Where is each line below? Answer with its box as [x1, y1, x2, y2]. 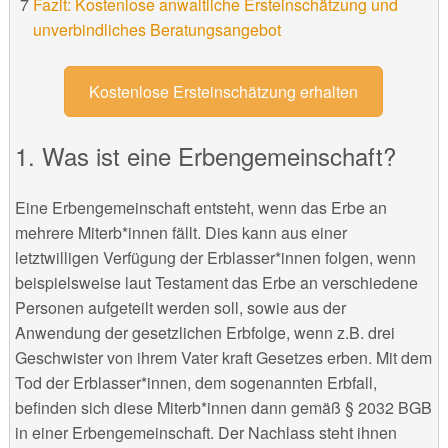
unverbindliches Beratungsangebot [32, 18, 281, 42]
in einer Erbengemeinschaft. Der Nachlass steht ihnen [14, 420, 397, 444]
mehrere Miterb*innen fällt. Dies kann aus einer [14, 220, 347, 244]
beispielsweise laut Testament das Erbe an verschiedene [14, 270, 418, 294]
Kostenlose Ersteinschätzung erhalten [89, 80, 359, 104]
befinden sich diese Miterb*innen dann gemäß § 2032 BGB [14, 395, 432, 419]
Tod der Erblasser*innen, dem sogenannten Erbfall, [14, 370, 377, 394]
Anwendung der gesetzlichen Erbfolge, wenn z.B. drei [14, 320, 395, 344]
